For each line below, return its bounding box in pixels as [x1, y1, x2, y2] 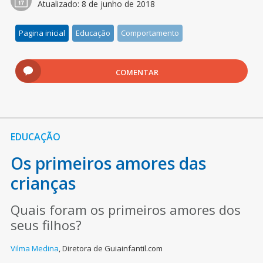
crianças [10, 172, 76, 195]
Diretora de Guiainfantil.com [62, 243, 163, 254]
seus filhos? [10, 216, 82, 234]
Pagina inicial [19, 28, 66, 39]
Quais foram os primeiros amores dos [10, 201, 241, 219]
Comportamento [121, 28, 180, 39]
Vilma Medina [10, 243, 59, 254]
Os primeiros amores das [10, 152, 206, 175]
